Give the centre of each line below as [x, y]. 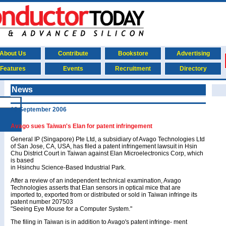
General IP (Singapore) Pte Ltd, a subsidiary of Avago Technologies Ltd [108, 139]
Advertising [193, 53]
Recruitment [133, 69]
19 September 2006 [39, 109]
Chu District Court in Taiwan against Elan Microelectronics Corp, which [107, 153]
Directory [193, 69]
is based [22, 160]
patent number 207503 [42, 202]
